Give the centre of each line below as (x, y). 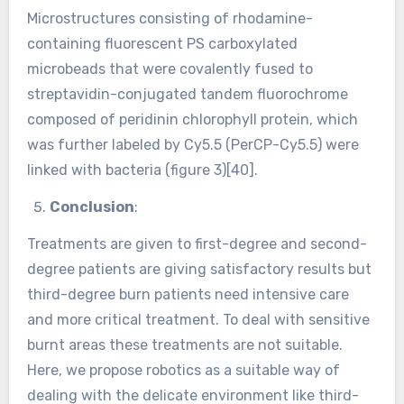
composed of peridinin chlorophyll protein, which (192, 120)
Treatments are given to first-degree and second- (197, 243)
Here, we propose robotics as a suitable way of (183, 370)
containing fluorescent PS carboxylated (162, 44)
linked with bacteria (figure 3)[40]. (142, 170)
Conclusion (92, 207)
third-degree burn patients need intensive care (188, 294)
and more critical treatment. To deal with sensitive (198, 319)
